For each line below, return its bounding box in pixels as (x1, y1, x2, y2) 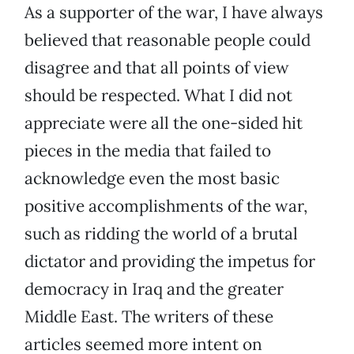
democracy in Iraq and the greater (24, 278, 284, 300)
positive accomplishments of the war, (24, 195, 307, 217)
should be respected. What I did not (24, 85, 292, 107)
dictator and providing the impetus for (24, 250, 315, 273)
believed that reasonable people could (24, 29, 311, 51)
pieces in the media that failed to (24, 140, 271, 162)
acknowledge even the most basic (24, 168, 280, 190)
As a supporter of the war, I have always (24, 2, 323, 24)
